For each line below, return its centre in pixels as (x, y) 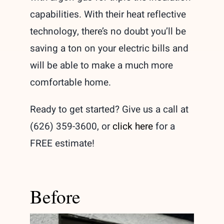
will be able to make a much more (101, 66)
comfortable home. (70, 83)
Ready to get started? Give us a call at (109, 110)
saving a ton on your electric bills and (109, 49)
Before (55, 196)
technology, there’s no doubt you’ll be (108, 32)
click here (132, 127)
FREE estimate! (62, 144)
